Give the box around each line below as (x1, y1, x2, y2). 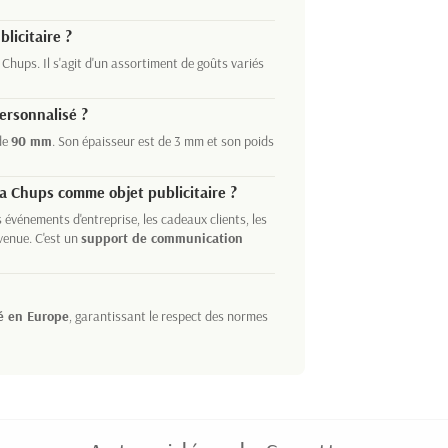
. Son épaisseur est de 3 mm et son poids (52, 132, 274, 151)
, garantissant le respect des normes (69, 307, 268, 326)
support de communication (81, 229, 243, 248)
